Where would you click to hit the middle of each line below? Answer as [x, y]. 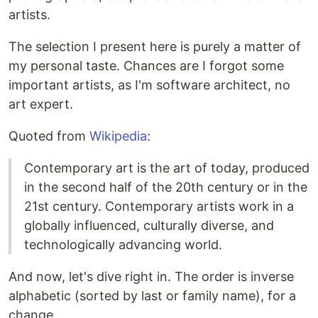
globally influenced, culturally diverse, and [149, 226]
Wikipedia [118, 136]
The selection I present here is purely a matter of [155, 47]
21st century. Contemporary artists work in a [159, 207]
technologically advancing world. [123, 245]
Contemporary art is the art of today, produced [167, 168]
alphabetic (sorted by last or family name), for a [152, 296]
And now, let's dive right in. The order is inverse [151, 277]
